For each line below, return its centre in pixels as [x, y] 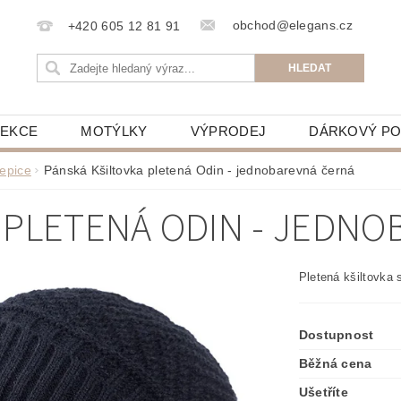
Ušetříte [324, 392]
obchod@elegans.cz [291, 25]
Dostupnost [336, 335]
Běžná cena [335, 363]
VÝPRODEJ [228, 131]
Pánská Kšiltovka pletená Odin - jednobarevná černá [199, 170]
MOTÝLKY [114, 131]
